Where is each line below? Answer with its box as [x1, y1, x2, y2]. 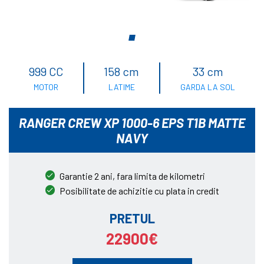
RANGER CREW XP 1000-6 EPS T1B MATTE [19, 115, 245, 131]
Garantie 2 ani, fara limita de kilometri [59, 170, 205, 182]
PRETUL [109, 210, 155, 226]
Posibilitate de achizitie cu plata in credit [59, 185, 219, 197]
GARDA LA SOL [180, 82, 236, 93]
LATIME [108, 82, 135, 93]
